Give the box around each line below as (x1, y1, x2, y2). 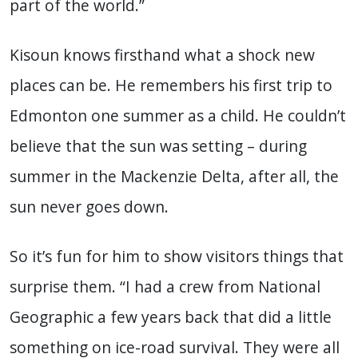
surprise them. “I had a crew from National (10, 276, 320, 298)
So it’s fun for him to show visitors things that (10, 245, 344, 268)
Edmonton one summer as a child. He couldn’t (10, 105, 346, 127)
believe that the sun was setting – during (10, 135, 307, 157)
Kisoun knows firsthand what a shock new (10, 44, 315, 66)
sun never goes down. (10, 196, 169, 218)
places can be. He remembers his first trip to (10, 74, 332, 97)
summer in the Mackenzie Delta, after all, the (10, 165, 339, 188)
